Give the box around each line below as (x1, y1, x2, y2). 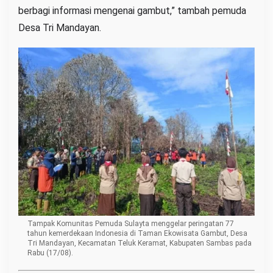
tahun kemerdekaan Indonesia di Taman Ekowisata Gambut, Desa (27, 229, 247, 238)
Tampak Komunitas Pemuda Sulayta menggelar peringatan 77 (27, 219, 234, 229)
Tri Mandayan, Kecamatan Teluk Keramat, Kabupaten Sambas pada (27, 239, 252, 248)
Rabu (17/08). (27, 249, 73, 258)
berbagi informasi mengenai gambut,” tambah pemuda (18, 4, 246, 16)
